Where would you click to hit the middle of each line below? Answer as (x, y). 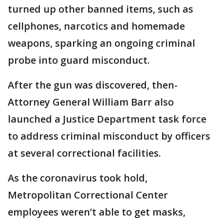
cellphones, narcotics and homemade (96, 26)
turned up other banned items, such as (100, 9)
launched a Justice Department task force (107, 119)
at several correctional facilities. (84, 153)
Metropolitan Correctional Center (88, 195)
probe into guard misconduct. (79, 60)
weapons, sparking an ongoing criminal (101, 43)
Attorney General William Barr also (91, 102)
